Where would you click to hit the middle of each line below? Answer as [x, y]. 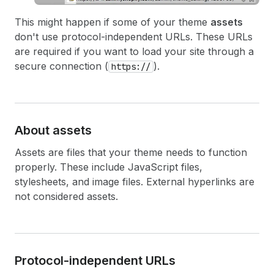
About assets [53, 130]
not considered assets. [66, 196]
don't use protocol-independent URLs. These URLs [134, 36]
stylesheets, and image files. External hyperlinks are [135, 181]
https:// [131, 66]
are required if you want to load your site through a [134, 51]
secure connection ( [61, 66]
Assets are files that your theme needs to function [131, 152]
